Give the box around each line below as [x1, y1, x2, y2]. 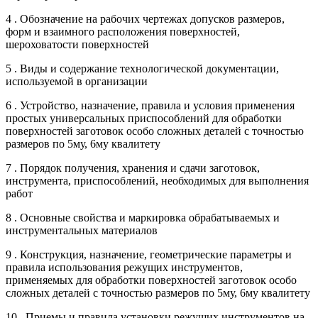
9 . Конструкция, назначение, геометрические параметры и [6, 248, 292, 261]
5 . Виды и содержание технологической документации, [6, 62, 279, 75]
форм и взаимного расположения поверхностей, [6, 25, 240, 38]
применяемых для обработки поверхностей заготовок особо [6, 273, 297, 286]
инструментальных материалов [6, 224, 158, 236]
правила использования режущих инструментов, [6, 261, 243, 273]
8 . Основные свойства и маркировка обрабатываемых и [6, 211, 280, 224]
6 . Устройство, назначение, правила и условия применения [6, 99, 295, 111]
